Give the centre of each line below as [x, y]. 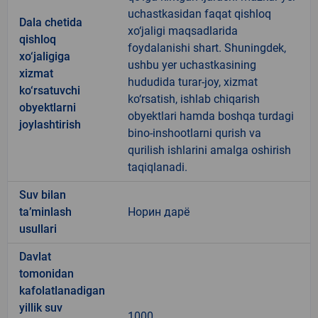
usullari [38, 229]
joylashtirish [50, 124]
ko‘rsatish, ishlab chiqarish [194, 99]
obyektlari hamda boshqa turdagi [211, 116]
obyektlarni [48, 107]
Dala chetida [51, 22]
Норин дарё [159, 212]
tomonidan [46, 273]
